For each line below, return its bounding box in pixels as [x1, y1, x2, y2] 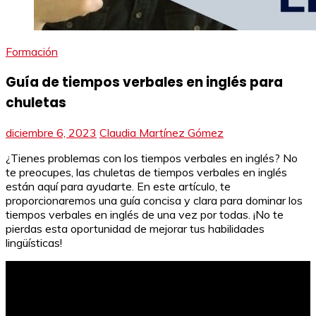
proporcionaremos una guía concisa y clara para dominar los [6, 193, 303, 208]
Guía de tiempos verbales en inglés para [6, 72, 283, 92]
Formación [6, 44, 58, 59]
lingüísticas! [6, 236, 62, 250]
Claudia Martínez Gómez [99, 126, 224, 140]
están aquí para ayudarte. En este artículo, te [6, 179, 231, 194]
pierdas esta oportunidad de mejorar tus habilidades [6, 221, 265, 236]
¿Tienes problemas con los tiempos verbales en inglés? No [6, 151, 298, 166]
